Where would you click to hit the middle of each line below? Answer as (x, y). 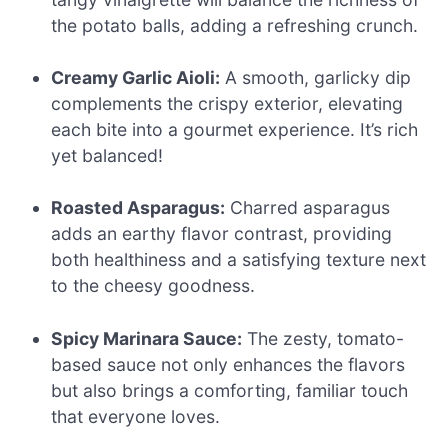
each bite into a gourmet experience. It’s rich (235, 130)
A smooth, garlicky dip (316, 78)
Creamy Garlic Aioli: (136, 78)
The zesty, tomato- (323, 338)
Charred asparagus (308, 208)
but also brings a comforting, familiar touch (230, 390)
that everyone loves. (136, 416)
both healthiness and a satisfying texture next (239, 260)
